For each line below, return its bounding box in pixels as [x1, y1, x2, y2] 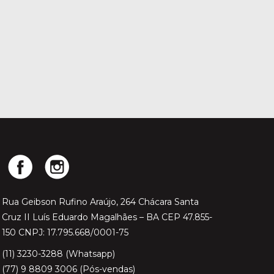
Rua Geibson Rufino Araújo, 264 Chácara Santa [1, 196, 199, 207]
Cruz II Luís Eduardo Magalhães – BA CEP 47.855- [1, 211, 212, 223]
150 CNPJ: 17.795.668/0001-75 [1, 226, 128, 238]
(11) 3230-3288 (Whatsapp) [1, 248, 115, 259]
